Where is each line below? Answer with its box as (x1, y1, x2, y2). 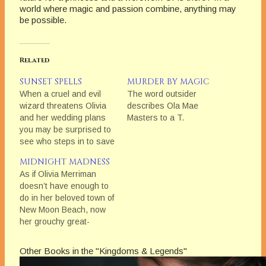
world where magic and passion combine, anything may (20, 4, 236, 14)
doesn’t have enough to (20, 181, 109, 191)
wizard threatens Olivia (20, 101, 106, 111)
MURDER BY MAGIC (127, 76, 210, 88)
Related (20, 55, 50, 65)
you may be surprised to (20, 125, 111, 135)
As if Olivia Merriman (20, 169, 96, 179)
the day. (20, 148, 49, 159)
